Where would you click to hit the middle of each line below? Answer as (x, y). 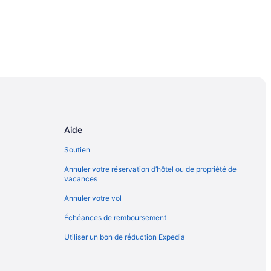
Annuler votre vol (93, 198)
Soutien (77, 150)
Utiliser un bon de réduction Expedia (125, 237)
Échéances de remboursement (115, 217)
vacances (81, 179)
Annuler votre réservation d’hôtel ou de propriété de (150, 169)
